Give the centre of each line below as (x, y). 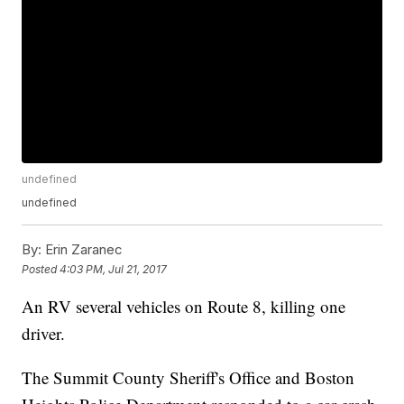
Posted (41, 269)
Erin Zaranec (83, 250)
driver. (46, 334)
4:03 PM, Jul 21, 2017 (114, 269)
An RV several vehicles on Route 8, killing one (184, 307)
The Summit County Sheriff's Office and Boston (188, 378)
